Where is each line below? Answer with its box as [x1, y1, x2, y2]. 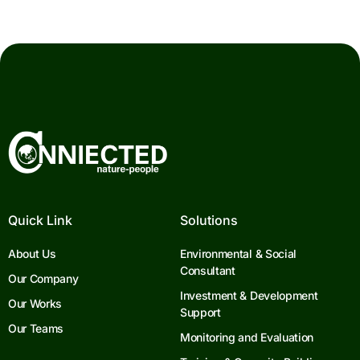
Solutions [180, 211, 238, 228]
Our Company [8, 271, 79, 285]
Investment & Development [180, 288, 318, 302]
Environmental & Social [180, 246, 297, 260]
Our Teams [8, 321, 64, 335]
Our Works [8, 296, 63, 310]
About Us [8, 246, 56, 260]
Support [180, 305, 221, 319]
